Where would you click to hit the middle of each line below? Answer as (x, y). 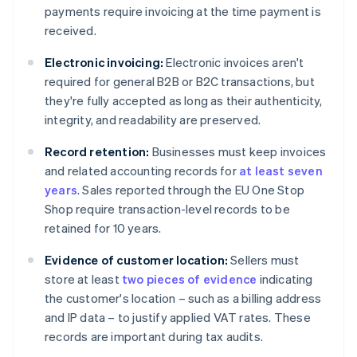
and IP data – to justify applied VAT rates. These (178, 318)
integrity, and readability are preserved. (153, 120)
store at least (83, 279)
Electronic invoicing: (104, 63)
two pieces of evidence (190, 279)
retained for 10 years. (103, 228)
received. (71, 31)
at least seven (281, 171)
